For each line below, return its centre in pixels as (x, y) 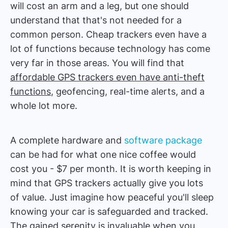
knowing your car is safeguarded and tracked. (109, 211)
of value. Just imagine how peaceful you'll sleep (112, 197)
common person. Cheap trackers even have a (108, 34)
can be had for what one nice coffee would (103, 154)
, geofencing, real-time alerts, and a (128, 91)
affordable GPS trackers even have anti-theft (107, 77)
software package (163, 140)
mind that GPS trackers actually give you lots (107, 183)
